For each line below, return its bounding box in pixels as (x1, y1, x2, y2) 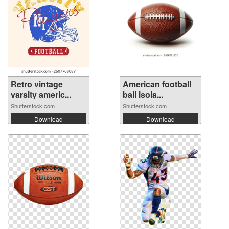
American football (123, 78, 191, 90)
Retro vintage (11, 78, 63, 90)
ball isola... (123, 88, 163, 101)
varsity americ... (11, 88, 71, 101)
